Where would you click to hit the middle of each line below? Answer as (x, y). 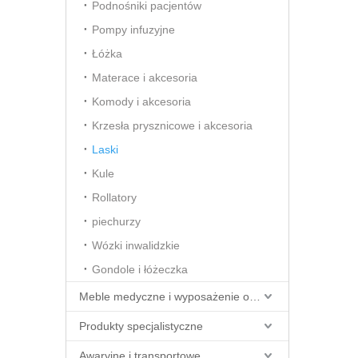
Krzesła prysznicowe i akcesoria (172, 125)
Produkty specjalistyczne (141, 326)
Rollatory (114, 197)
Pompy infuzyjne (133, 30)
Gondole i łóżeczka (140, 269)
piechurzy (116, 221)
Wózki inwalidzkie (136, 245)
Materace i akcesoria (145, 78)
